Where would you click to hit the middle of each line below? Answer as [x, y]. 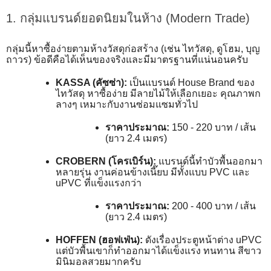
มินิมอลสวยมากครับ [98, 262]
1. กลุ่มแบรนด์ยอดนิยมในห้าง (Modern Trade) [128, 18]
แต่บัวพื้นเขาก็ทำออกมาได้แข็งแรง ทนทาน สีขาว [158, 251]
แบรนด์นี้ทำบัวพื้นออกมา [209, 161]
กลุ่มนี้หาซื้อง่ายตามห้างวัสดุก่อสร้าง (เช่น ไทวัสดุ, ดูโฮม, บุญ [133, 49]
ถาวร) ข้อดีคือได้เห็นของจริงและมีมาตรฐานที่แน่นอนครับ [127, 60]
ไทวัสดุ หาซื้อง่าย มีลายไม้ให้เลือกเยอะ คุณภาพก [158, 93]
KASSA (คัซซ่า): [91, 83]
